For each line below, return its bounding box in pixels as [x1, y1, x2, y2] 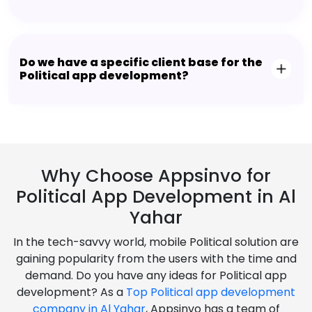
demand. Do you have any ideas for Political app [25, 267, 287, 284]
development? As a [17, 284, 126, 301]
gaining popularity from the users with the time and [15, 251, 297, 267]
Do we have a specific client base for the [19, 54, 263, 71]
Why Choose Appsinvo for [41, 164, 271, 189]
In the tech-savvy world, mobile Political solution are [13, 234, 299, 251]
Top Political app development [126, 284, 295, 301]
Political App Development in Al [16, 185, 296, 210]
